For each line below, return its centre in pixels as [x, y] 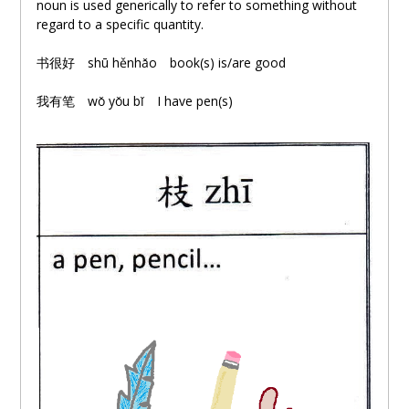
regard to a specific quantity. [120, 25]
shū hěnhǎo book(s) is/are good [180, 63]
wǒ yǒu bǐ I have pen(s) [153, 101]
